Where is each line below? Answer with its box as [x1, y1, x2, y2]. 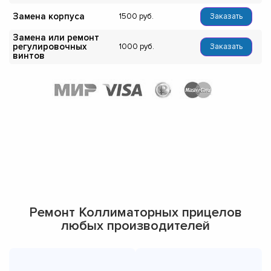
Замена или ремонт [13, 32, 99, 44]
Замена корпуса [13, 11, 85, 22]
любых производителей [61, 218, 210, 235]
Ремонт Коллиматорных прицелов [29, 204, 242, 221]
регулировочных [13, 41, 87, 53]
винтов [13, 50, 45, 62]
